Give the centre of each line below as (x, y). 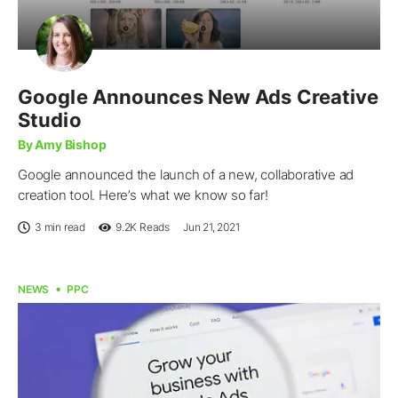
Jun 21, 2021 (211, 227)
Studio (50, 119)
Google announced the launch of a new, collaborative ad (186, 174)
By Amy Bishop (62, 144)
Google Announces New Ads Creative (199, 96)
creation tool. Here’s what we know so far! (143, 195)
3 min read (60, 227)
